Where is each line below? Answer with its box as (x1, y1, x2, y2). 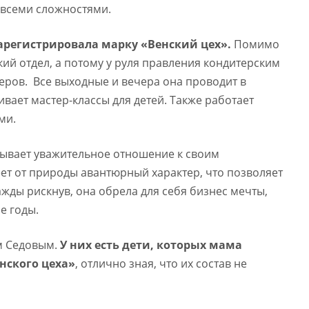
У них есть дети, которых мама (60, 237, 242, 252)
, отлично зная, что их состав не (75, 256, 247, 271)
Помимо (231, 37, 279, 52)
